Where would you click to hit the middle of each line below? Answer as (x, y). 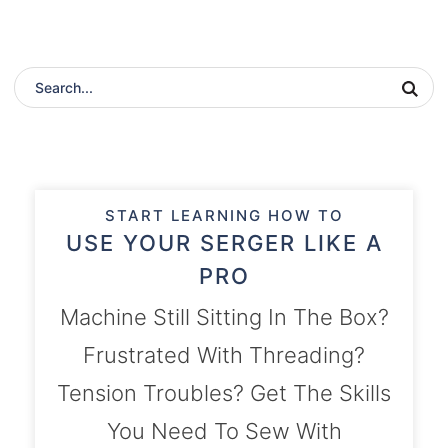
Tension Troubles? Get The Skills (224, 392)
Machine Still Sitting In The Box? (224, 316)
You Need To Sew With (224, 430)
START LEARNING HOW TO (224, 215)
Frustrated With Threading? (224, 354)
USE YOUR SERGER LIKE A (224, 242)
